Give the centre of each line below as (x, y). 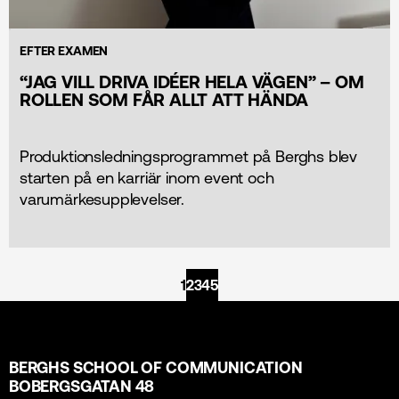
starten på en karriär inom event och (147, 177)
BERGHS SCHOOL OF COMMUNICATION (156, 368)
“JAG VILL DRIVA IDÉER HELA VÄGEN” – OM (192, 81)
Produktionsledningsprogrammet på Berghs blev (189, 156)
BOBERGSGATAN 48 (82, 387)
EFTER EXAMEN (64, 50)
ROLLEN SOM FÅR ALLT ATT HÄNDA (164, 99)
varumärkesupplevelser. (102, 199)
